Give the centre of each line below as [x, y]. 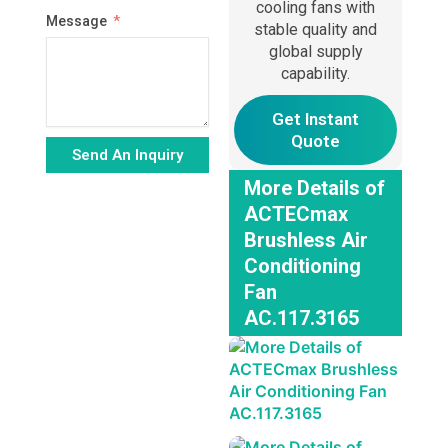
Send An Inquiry [127, 155]
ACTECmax [295, 214]
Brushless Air [305, 240]
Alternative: [83, 195]
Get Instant [316, 119]
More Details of [314, 188]
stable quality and [316, 30]
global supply [315, 52]
